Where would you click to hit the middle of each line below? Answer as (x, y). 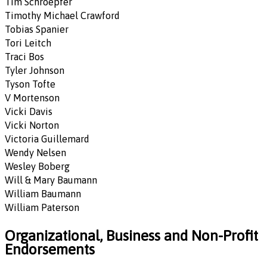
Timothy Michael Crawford (62, 16)
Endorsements (50, 249)
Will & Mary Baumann (51, 180)
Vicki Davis (29, 112)
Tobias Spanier (37, 30)
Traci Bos (24, 57)
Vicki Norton (32, 125)
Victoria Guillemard (47, 139)
